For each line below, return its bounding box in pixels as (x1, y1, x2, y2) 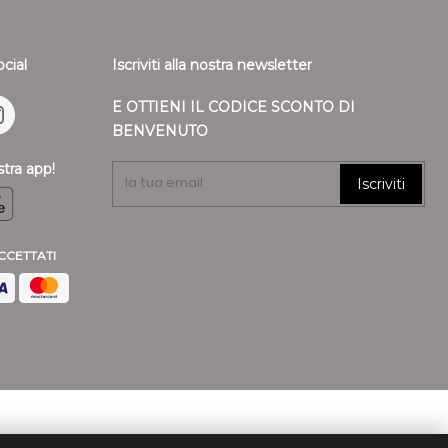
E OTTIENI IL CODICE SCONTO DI (111, 97, 355, 116)
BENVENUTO (111, 121, 208, 140)
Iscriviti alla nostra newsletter (111, 55, 312, 74)
